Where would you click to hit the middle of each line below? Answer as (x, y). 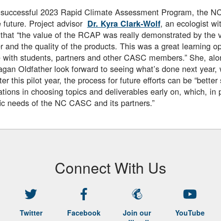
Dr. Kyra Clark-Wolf (124, 24)
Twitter (31, 212)
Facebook (84, 212)
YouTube (190, 212)
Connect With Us (110, 167)
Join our (137, 212)
